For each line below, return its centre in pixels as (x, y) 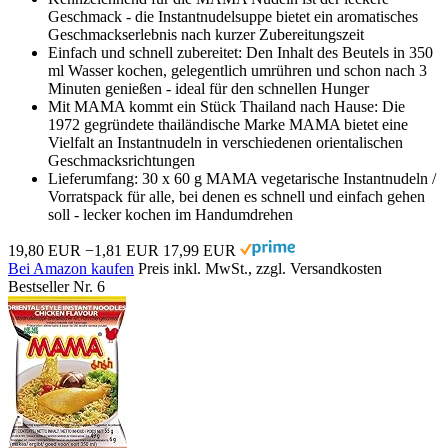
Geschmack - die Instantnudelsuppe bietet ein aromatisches (233, 16)
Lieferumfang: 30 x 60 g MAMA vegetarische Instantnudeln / (242, 178)
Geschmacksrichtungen (121, 160)
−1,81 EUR (122, 250)
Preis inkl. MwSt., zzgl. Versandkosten (260, 268)
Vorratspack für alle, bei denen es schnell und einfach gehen (236, 196)
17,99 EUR (199, 250)
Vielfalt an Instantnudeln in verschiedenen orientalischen (225, 142)
